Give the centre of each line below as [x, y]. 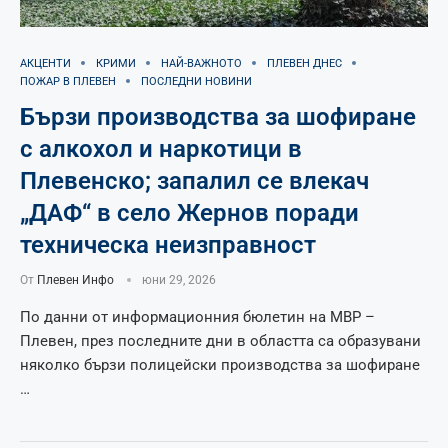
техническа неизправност [168, 244]
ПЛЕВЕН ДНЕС [304, 63]
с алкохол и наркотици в [161, 148]
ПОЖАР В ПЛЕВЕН [68, 81]
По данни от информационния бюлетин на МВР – [197, 316]
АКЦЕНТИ [45, 63]
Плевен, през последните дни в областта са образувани [220, 340]
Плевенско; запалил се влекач [194, 180]
